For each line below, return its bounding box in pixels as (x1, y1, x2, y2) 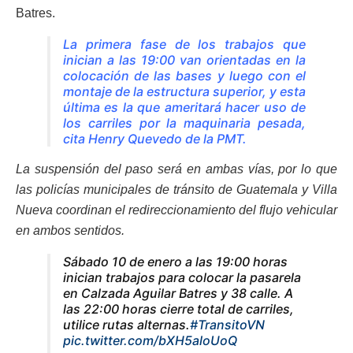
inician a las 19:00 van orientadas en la (63, 52, 306, 69)
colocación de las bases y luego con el (63, 68, 306, 84)
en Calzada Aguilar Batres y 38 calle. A (63, 285, 293, 302)
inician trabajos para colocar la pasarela (63, 269, 301, 286)
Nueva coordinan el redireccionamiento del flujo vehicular (16, 203, 337, 217)
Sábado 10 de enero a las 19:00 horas (63, 254, 288, 270)
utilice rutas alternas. (63, 317, 190, 333)
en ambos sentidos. (16, 224, 124, 238)
